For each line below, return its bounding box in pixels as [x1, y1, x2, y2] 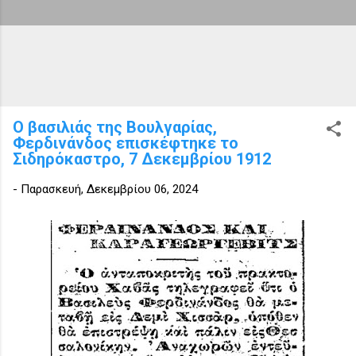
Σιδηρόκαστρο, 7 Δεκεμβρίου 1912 [13, 149, 271, 168]
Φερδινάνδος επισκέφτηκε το [13, 133, 238, 153]
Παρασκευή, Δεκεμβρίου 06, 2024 [21, 181, 198, 196]
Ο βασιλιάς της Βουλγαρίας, [13, 117, 217, 137]
